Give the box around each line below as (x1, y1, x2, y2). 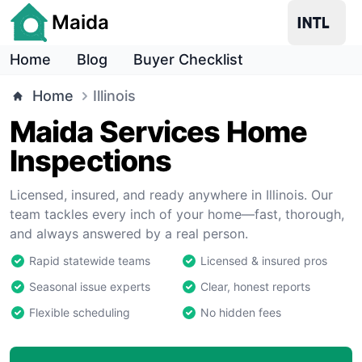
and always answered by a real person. (10, 225, 248, 242)
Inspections (10, 143, 172, 179)
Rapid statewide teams (29, 254, 150, 267)
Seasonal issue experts (29, 280, 150, 293)
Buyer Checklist (133, 51, 243, 68)
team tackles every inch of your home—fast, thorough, (10, 206, 344, 222)
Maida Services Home (10, 114, 307, 149)
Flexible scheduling (29, 305, 130, 319)
